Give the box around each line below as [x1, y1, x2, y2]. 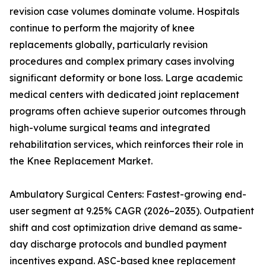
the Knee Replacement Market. [9, 155, 153, 167]
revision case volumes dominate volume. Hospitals [9, 5, 239, 18]
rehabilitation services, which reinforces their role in [9, 138, 243, 151]
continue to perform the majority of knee [9, 22, 195, 34]
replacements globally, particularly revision [9, 39, 208, 51]
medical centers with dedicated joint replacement [9, 88, 239, 101]
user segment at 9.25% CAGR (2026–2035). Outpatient [9, 205, 254, 217]
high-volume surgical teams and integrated [9, 122, 210, 134]
